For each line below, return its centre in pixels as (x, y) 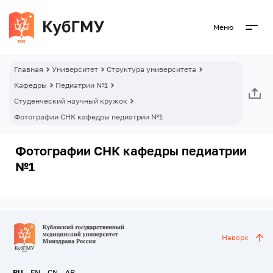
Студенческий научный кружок (71, 101)
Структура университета (151, 69)
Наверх (235, 237)
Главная (29, 69)
